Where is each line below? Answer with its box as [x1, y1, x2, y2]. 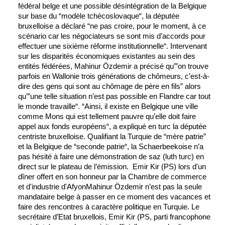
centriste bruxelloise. [18, 133, 85, 141]
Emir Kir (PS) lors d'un [133, 163, 206, 171]
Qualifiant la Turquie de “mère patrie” [87, 133, 206, 141]
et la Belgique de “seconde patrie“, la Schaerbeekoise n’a [18, 143, 203, 151]
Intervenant [170, 42, 207, 50]
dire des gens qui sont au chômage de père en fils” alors [18, 82, 201, 90]
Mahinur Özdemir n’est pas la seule [86, 183, 202, 191]
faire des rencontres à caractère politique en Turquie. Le [18, 203, 199, 211]
